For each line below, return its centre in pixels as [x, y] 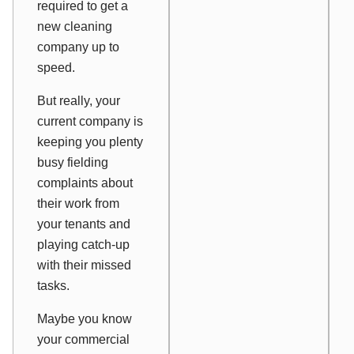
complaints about [85, 183]
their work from [78, 204]
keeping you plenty [90, 142]
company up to [78, 47]
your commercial [83, 340]
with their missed [84, 265]
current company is [90, 122]
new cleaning [75, 27]
